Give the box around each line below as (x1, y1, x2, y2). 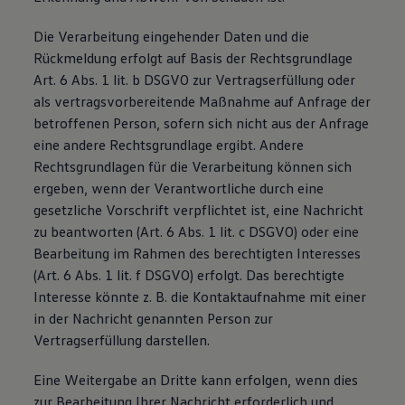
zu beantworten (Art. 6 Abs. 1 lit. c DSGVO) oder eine (33, 222, 360, 240)
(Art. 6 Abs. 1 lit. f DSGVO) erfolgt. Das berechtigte (33, 266, 345, 284)
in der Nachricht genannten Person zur (33, 309, 274, 327)
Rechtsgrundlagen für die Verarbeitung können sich (33, 157, 353, 175)
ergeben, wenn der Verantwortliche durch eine (33, 179, 325, 197)
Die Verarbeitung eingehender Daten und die (33, 27, 310, 45)
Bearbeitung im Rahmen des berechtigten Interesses (33, 244, 362, 262)
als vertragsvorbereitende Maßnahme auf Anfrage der (33, 92, 372, 110)
